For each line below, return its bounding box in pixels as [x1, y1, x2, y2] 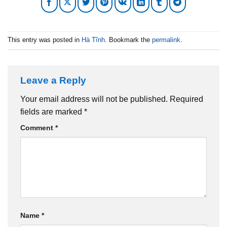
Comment [20, 124, 55, 132]
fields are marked [20, 107, 84, 117]
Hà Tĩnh [82, 36, 105, 44]
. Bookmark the [105, 36, 152, 44]
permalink [152, 36, 180, 44]
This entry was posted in [8, 36, 82, 44]
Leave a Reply [20, 74, 89, 86]
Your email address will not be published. [20, 95, 168, 104]
